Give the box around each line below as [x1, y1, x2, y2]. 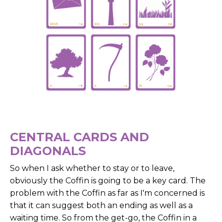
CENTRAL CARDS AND [10, 130, 149, 145]
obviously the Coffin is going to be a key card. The [10, 176, 206, 186]
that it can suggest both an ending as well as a [10, 201, 193, 211]
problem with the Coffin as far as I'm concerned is [10, 188, 205, 198]
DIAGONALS [10, 144, 86, 159]
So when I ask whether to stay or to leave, [10, 164, 174, 173]
